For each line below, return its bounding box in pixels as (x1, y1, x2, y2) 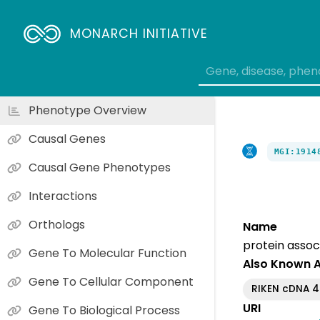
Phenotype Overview (29, 102, 146, 119)
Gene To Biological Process (29, 302, 180, 319)
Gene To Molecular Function (29, 245, 186, 261)
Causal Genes (29, 131, 106, 147)
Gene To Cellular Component (29, 274, 194, 290)
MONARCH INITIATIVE (70, 25, 209, 42)
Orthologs (29, 216, 85, 233)
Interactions (29, 188, 97, 204)
